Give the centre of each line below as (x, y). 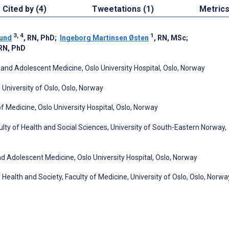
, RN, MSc (170, 38)
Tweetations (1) (123, 9)
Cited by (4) (24, 9)
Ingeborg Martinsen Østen (104, 38)
